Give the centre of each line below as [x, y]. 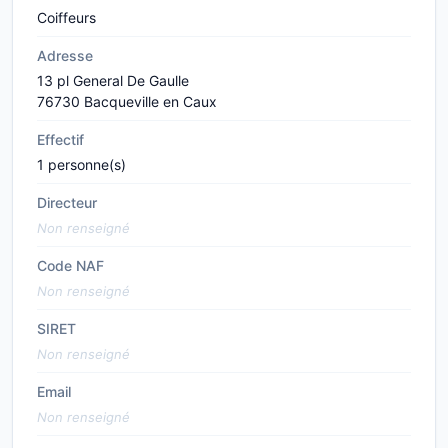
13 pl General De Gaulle [113, 80]
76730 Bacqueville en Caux [127, 101]
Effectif [60, 139]
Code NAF [70, 265]
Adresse [65, 55]
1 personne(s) [81, 164]
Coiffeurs [66, 17]
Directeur [67, 202]
